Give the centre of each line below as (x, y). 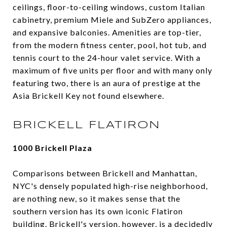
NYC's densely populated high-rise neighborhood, (110, 186)
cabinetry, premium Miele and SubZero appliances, (112, 20)
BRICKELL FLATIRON (86, 125)
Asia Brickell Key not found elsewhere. (88, 96)
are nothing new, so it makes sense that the (97, 199)
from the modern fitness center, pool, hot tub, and (110, 45)
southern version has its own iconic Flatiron (98, 211)
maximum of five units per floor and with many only (112, 70)
